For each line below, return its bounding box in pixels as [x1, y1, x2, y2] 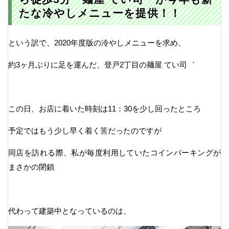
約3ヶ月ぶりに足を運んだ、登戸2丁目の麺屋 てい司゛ [8, 60, 195, 70]
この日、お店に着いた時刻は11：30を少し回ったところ [8, 104, 201, 113]
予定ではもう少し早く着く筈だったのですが [8, 126, 162, 135]
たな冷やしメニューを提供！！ [18, 7, 181, 19]
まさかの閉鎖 [8, 163, 54, 172]
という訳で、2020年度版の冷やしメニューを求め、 [8, 38, 186, 48]
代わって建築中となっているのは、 [8, 207, 131, 216]
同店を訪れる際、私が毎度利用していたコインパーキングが [8, 148, 221, 157]
